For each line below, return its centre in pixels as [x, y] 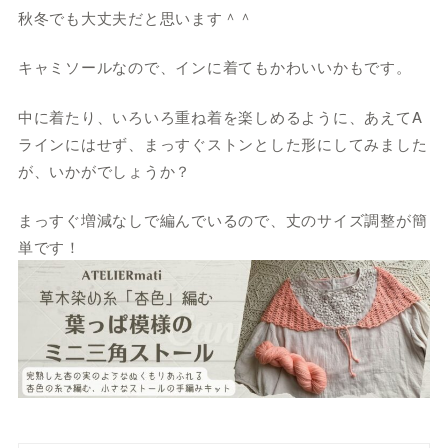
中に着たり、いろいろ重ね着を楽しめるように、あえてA [220, 116]
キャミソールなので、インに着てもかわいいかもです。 [214, 67]
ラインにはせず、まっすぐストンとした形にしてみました [222, 143]
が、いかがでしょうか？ [104, 170]
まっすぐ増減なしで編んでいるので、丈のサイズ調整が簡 [222, 220]
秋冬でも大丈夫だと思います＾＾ [136, 17]
